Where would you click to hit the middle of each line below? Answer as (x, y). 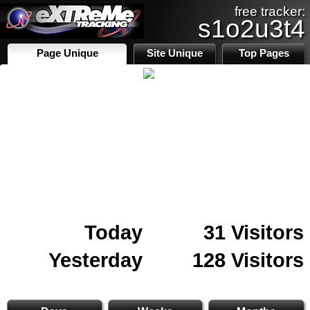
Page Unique (67, 53)
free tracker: (270, 11)
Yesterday (95, 260)
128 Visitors (248, 260)
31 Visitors (254, 232)
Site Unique (175, 53)
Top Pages (264, 53)
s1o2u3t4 (252, 28)
